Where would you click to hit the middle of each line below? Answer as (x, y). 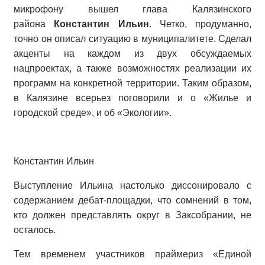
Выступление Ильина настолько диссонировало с (132, 186)
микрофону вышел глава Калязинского (132, 9)
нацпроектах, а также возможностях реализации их (132, 69)
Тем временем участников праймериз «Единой (132, 254)
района (34, 24)
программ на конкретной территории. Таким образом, (132, 83)
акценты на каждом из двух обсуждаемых (132, 54)
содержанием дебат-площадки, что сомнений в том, (132, 201)
